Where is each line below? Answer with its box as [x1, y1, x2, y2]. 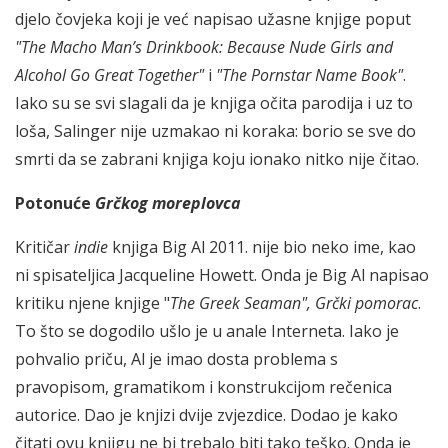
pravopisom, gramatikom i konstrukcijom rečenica [15, 375, 392, 398]
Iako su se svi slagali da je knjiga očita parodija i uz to [15, 91, 413, 114]
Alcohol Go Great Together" [15, 63, 204, 86]
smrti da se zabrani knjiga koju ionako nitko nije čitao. [15, 147, 419, 170]
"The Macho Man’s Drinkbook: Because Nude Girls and [15, 35, 393, 58]
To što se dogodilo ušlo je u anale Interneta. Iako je [15, 319, 399, 342]
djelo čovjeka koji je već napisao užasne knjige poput [15, 7, 411, 30]
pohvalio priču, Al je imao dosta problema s [15, 347, 338, 370]
